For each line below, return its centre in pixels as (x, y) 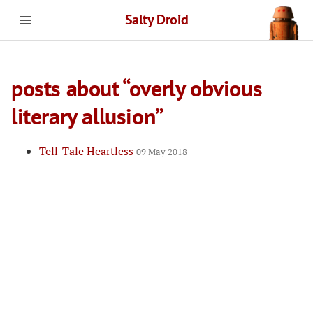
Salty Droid (156, 20)
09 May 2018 (162, 152)
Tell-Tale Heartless (88, 151)
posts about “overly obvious (137, 88)
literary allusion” (88, 116)
